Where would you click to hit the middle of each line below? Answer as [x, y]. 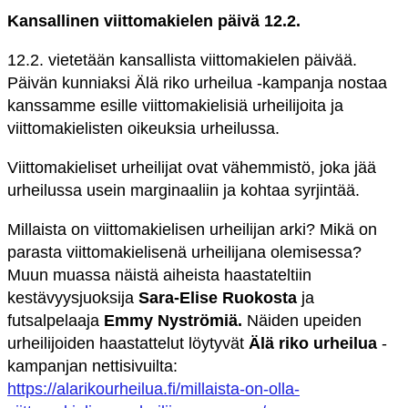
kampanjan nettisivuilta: [92, 366]
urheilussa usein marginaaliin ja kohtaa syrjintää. [186, 190]
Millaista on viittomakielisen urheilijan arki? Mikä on [192, 229]
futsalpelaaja [56, 320]
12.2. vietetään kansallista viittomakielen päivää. [182, 60]
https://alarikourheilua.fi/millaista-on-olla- [153, 388]
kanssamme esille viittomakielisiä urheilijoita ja [175, 105]
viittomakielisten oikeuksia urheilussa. [143, 128]
